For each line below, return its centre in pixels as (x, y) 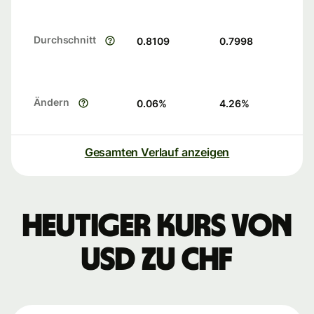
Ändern (52, 102)
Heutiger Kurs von (157, 227)
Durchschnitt (65, 40)
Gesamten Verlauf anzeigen (157, 152)
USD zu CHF (157, 260)
